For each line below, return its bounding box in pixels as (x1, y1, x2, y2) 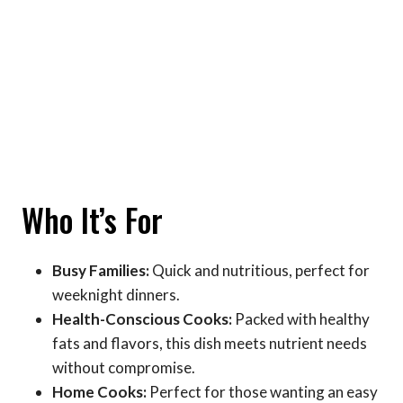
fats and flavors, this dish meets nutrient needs (52, 334, 367, 354)
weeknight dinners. (52, 285, 180, 305)
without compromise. (52, 358, 195, 378)
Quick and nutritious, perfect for (149, 261, 370, 281)
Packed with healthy (232, 309, 370, 329)
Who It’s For (22, 195, 163, 243)
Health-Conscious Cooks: (52, 309, 232, 329)
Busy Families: (52, 261, 149, 281)
